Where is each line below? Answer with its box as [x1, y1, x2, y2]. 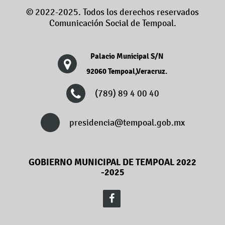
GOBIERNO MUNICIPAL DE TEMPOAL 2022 [29, 156, 196, 168]
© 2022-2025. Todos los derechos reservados [26, 7, 199, 18]
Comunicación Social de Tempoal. [49, 18, 176, 29]
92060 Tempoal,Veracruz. [86, 66, 167, 77]
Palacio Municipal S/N [90, 51, 163, 62]
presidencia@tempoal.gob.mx [69, 117, 185, 129]
